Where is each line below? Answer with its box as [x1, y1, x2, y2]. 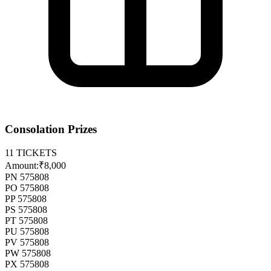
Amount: [5, 160, 39, 171]
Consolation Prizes [5, 122, 97, 135]
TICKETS [14, 147, 57, 158]
